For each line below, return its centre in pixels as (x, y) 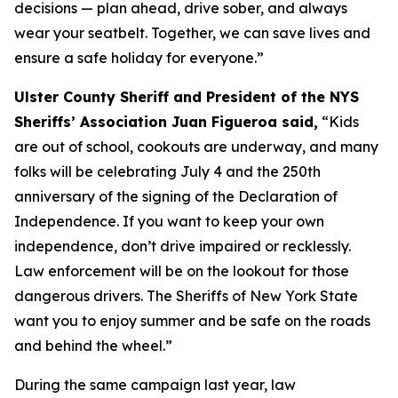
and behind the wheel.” (93, 346)
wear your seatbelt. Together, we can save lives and (192, 33)
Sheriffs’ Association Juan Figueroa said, (166, 122)
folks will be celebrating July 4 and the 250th (167, 171)
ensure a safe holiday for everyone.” (139, 58)
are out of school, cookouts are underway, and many (196, 147)
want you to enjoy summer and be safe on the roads (192, 321)
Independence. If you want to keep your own (169, 221)
